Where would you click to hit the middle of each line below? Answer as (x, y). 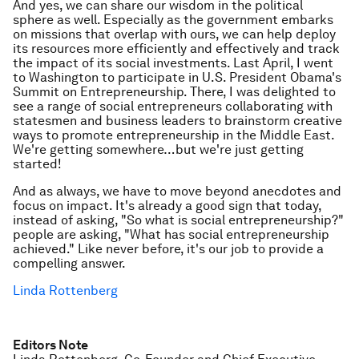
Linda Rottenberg (65, 290)
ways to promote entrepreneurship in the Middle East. (173, 135)
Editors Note (50, 345)
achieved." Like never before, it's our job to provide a (168, 249)
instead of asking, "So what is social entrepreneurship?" (178, 220)
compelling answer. (69, 263)
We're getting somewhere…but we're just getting (158, 149)
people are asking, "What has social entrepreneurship (171, 234)
